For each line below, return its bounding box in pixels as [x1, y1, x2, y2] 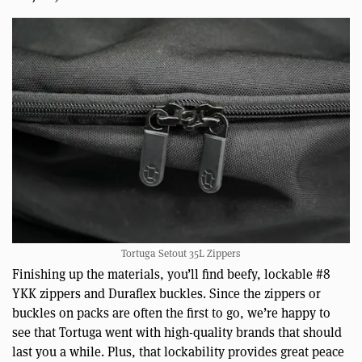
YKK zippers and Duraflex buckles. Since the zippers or [12, 284, 321, 301]
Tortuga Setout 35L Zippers [121, 245, 241, 260]
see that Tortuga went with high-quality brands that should [12, 322, 342, 340]
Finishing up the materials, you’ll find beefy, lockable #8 [12, 264, 330, 282]
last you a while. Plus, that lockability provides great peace [12, 342, 344, 360]
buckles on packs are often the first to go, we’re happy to [12, 303, 330, 321]
